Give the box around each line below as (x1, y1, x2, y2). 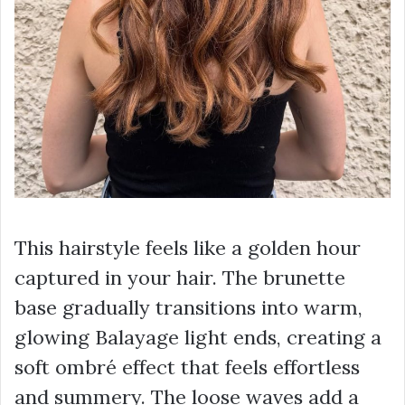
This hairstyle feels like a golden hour (14, 235, 361, 261)
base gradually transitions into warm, (14, 295, 363, 321)
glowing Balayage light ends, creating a (14, 325, 381, 351)
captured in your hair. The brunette (14, 265, 345, 291)
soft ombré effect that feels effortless (14, 354, 360, 381)
